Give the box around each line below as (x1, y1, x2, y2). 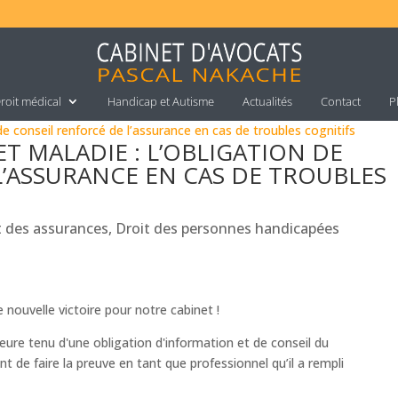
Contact (320, 93, 361, 109)
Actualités (242, 93, 292, 109)
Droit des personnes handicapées (115, 219, 340, 238)
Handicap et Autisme (107, 93, 214, 109)
